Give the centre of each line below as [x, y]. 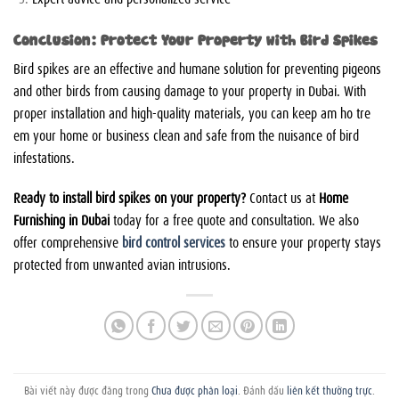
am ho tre [346, 112]
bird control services [174, 242]
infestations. [44, 156]
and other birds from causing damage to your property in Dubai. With [190, 90]
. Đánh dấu [262, 389]
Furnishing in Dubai [61, 220]
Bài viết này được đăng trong [88, 389]
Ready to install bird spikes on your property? [130, 197]
